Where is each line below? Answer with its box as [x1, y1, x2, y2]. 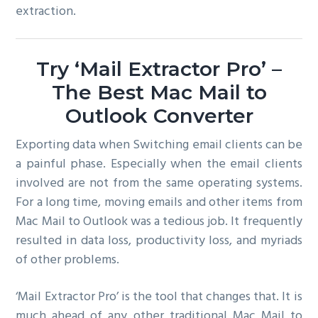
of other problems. [16, 250, 120, 271]
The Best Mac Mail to [51, 80, 267, 105]
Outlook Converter [65, 104, 253, 128]
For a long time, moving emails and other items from [16, 192, 302, 214]
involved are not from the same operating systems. [16, 173, 302, 194]
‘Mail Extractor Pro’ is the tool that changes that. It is [16, 287, 302, 308]
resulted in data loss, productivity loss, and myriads [16, 231, 302, 252]
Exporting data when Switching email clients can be [16, 135, 302, 156]
